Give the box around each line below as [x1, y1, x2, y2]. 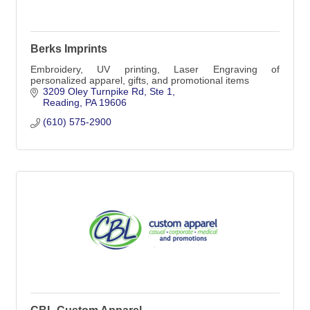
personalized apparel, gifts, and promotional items [30, 75, 249, 86]
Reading [42, 97, 80, 108]
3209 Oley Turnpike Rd [42, 86, 144, 97]
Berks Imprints [30, 43, 107, 55]
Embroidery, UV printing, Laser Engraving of [30, 64, 280, 75]
